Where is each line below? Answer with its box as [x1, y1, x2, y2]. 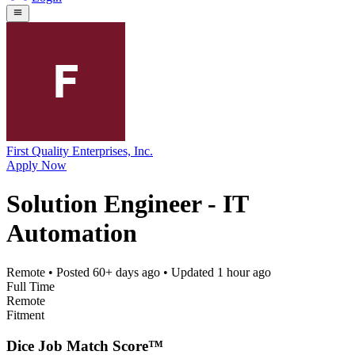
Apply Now [6, 158, 67, 172]
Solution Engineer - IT [6, 189, 248, 219]
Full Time [6, 279, 55, 293]
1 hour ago [217, 265, 271, 279]
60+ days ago [93, 265, 160, 279]
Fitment [6, 307, 44, 322]
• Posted [45, 265, 93, 279]
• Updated [160, 265, 217, 279]
